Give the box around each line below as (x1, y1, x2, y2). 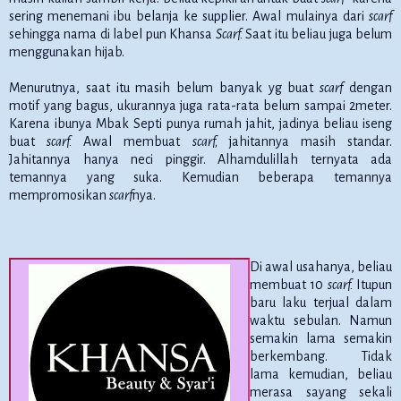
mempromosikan (9, 188, 109, 203)
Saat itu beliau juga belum (245, 27, 393, 42)
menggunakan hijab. (9, 45, 124, 60)
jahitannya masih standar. (228, 134, 393, 149)
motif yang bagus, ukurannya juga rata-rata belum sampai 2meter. (9, 98, 392, 114)
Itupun (356, 277, 393, 293)
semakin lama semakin (250, 331, 392, 346)
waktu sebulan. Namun (250, 313, 392, 328)
